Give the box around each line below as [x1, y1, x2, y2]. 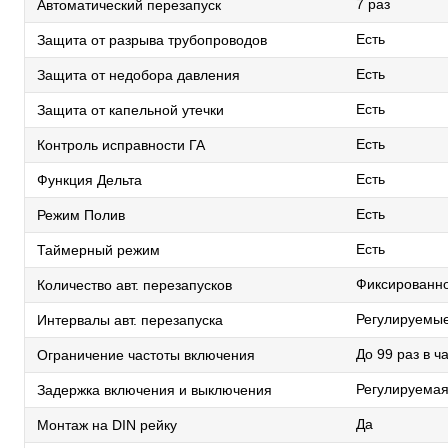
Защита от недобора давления [37, 66, 240, 83]
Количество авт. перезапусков [37, 276, 232, 293]
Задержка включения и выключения [37, 381, 272, 398]
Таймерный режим [37, 241, 160, 258]
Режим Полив [37, 206, 125, 223]
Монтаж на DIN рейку [37, 416, 177, 433]
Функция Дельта [37, 171, 142, 188]
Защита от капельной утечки [37, 101, 224, 118]
